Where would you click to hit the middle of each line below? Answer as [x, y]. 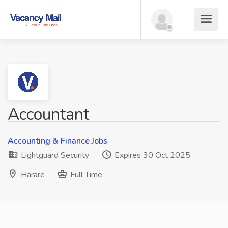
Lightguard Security [54, 155]
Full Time [85, 175]
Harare [33, 175]
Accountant [48, 114]
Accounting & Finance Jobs [58, 141]
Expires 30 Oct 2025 [151, 155]
